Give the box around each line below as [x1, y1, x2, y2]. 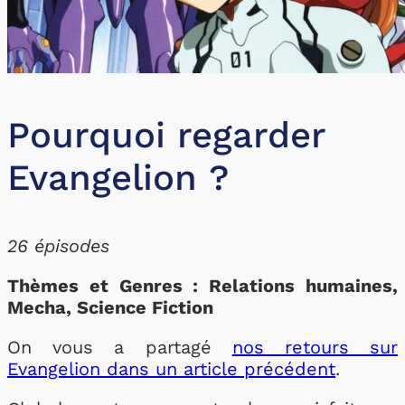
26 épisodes [7, 235, 109, 257]
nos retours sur [231, 336, 399, 358]
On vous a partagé [7, 336, 232, 358]
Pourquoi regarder [7, 114, 325, 156]
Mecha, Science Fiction [7, 297, 213, 318]
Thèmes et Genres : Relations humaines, [7, 275, 398, 297]
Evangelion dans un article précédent [7, 358, 335, 380]
